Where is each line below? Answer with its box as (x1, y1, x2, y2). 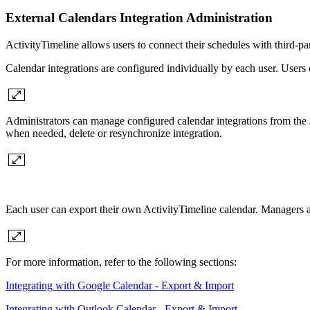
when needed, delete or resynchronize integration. (6, 127, 222, 139)
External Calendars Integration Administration (6, 10, 273, 25)
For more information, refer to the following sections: (6, 255, 237, 268)
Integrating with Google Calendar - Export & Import (6, 279, 234, 291)
